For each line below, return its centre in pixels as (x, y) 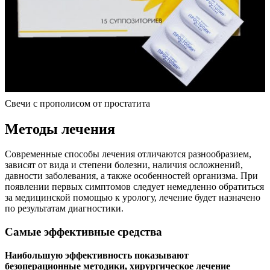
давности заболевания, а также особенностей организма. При (131, 176)
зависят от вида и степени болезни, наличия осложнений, (124, 165)
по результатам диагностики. (64, 209)
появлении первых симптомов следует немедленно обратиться (134, 187)
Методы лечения (60, 129)
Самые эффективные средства (83, 232)
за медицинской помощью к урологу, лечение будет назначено (133, 198)
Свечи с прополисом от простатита (77, 103)
